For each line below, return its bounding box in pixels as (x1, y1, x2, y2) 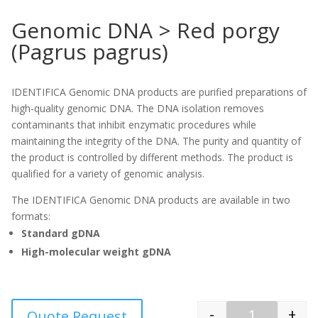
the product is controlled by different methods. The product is (11, 150, 293, 164)
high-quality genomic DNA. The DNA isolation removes (11, 101, 264, 115)
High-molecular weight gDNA (21, 244, 171, 258)
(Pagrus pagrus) (11, 36, 168, 66)
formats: (11, 209, 50, 223)
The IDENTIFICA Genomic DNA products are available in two (11, 192, 290, 207)
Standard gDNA (21, 226, 100, 240)
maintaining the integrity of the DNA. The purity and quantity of (11, 133, 301, 148)
